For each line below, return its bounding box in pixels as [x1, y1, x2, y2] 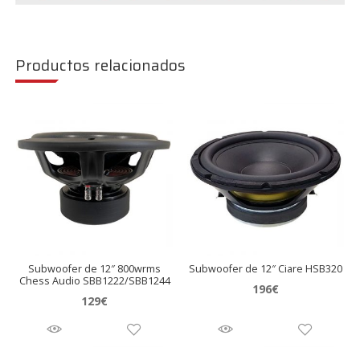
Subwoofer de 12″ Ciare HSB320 [188, 261, 342, 276]
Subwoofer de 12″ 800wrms [28, 261, 162, 276]
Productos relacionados [15, 53, 186, 78]
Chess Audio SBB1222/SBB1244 [18, 273, 170, 288]
